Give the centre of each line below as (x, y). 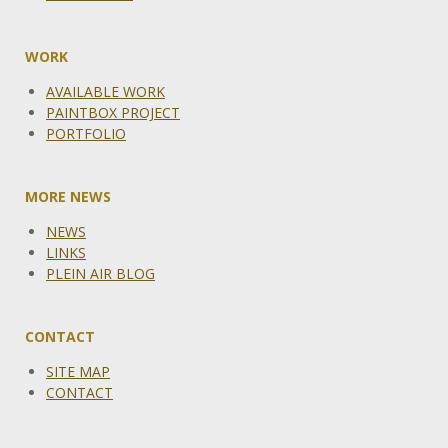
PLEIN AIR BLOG (100, 274)
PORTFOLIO (86, 134)
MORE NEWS (68, 197)
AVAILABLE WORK (105, 92)
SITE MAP (78, 372)
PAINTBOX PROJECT (113, 113)
